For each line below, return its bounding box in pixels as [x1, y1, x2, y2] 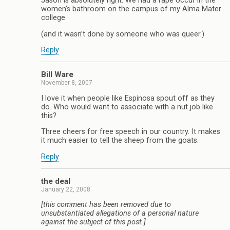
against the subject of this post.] [41, 218, 146, 227]
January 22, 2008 [41, 186, 90, 194]
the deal [41, 177, 70, 186]
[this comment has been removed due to [41, 200, 171, 209]
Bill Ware [41, 70, 73, 80]
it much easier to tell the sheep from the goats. [41, 136, 199, 145]
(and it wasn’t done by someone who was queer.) [41, 29, 204, 39]
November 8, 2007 [41, 79, 92, 87]
